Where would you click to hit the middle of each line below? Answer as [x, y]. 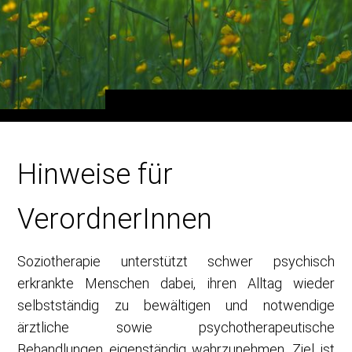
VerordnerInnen [115, 219]
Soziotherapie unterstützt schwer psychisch [176, 261]
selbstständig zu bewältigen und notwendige [176, 305]
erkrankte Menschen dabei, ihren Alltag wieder [176, 283]
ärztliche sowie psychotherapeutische [176, 327]
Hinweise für [95, 174]
